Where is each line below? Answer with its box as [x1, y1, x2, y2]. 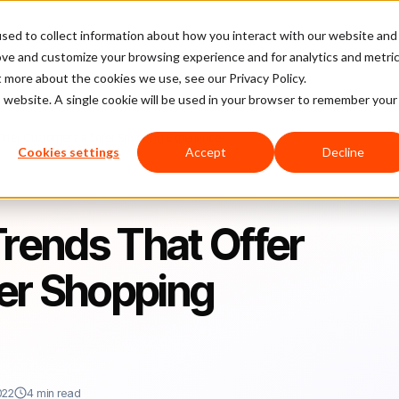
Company [243, 28, 297, 43]
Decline [322, 144, 364, 160]
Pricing [75, 28, 113, 43]
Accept [185, 144, 226, 160]
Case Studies [141, 28, 216, 43]
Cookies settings [18, 144, 119, 160]
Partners [336, 28, 384, 43]
